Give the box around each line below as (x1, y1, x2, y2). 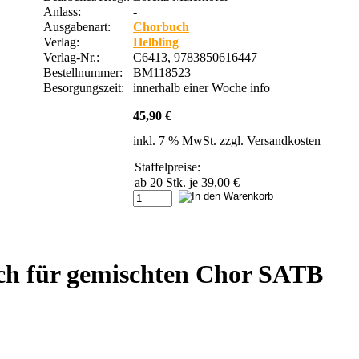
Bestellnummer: (43, 65, 129, 79)
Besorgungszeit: (43, 80, 127, 95)
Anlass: (43, 4, 81, 18)
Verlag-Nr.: (43, 50, 103, 64)
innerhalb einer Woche (133, 80, 250, 95)
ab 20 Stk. (135, 175, 186, 189)
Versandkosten (247, 133, 321, 147)
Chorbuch (133, 19, 189, 34)
